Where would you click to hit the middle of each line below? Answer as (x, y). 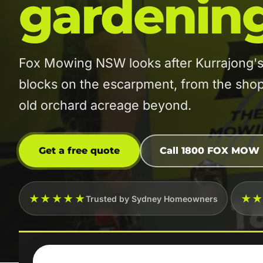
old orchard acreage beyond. (105, 105)
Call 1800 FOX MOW (210, 151)
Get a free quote (79, 151)
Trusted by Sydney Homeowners (152, 198)
